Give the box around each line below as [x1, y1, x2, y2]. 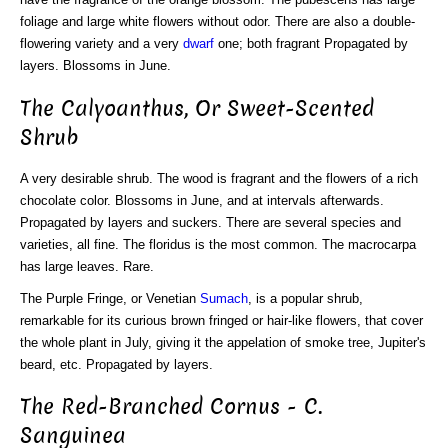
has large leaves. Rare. [20, 258, 154, 274]
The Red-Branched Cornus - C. [20, 392, 322, 421]
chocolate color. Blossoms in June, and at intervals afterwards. [20, 192, 384, 208]
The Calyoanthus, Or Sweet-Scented [20, 93, 374, 123]
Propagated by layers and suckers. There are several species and [20, 214, 401, 230]
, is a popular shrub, [248, 290, 363, 306]
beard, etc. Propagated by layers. [20, 356, 213, 372]
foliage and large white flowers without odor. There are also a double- [20, 14, 415, 30]
